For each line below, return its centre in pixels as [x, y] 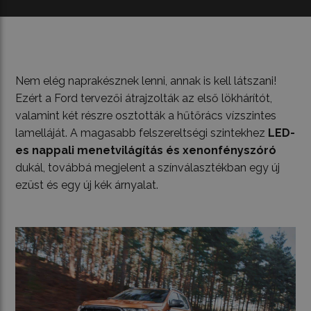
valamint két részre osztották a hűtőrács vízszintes [146, 116]
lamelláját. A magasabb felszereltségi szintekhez [142, 133]
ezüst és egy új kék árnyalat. [87, 185]
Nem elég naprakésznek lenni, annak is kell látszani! [146, 81]
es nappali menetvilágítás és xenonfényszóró [146, 151]
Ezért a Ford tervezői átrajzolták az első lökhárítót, [144, 99]
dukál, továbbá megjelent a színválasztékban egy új [148, 168]
